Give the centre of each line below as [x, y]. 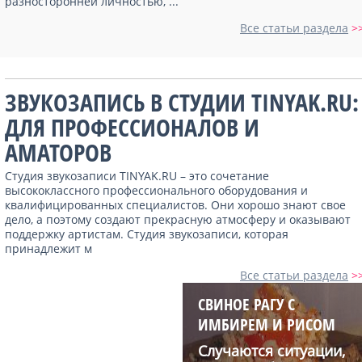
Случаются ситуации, [271, 351]
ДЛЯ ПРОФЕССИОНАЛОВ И [132, 127]
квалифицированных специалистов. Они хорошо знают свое [175, 205]
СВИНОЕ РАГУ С [246, 304]
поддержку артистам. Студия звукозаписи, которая [147, 234]
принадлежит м [48, 248]
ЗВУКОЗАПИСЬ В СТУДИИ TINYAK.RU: [182, 102]
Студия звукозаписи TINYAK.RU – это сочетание [137, 176]
